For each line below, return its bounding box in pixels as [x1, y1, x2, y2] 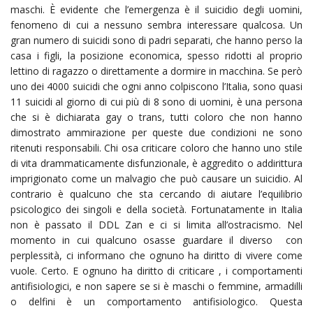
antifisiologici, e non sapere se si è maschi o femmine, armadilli [10, 279, 303, 293]
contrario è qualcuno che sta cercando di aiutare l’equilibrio [10, 187, 303, 201]
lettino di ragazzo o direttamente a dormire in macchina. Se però [10, 64, 303, 78]
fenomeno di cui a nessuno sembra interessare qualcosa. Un [10, 17, 303, 31]
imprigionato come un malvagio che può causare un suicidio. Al [10, 171, 303, 185]
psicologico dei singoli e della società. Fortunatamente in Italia [10, 202, 303, 216]
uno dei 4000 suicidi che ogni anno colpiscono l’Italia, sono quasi [10, 79, 303, 93]
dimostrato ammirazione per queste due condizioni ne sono [10, 125, 303, 139]
